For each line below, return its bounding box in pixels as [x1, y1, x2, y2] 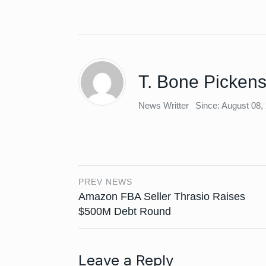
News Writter [138, 100, 189, 111]
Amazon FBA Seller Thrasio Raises [78, 190, 245, 202]
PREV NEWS [78, 176, 132, 186]
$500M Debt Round [78, 205, 171, 217]
